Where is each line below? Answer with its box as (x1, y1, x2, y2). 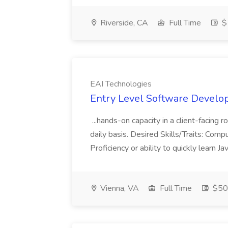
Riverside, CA (98, 17, 148, 28)
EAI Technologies (90, 78, 152, 90)
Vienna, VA (98, 183, 139, 194)
